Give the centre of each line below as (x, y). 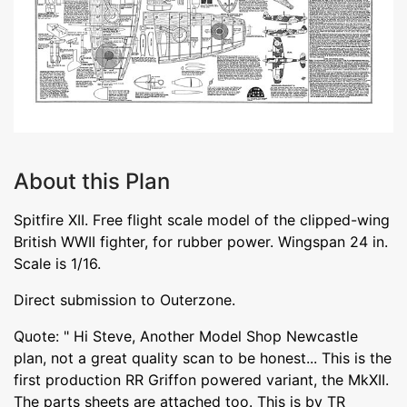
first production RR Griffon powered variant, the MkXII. (201, 379)
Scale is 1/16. (57, 263)
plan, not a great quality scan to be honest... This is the (203, 357)
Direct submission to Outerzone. (124, 299)
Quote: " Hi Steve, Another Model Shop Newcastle (186, 336)
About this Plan (92, 181)
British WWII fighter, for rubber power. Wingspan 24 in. (201, 241)
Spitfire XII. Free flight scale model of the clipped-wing (202, 219)
